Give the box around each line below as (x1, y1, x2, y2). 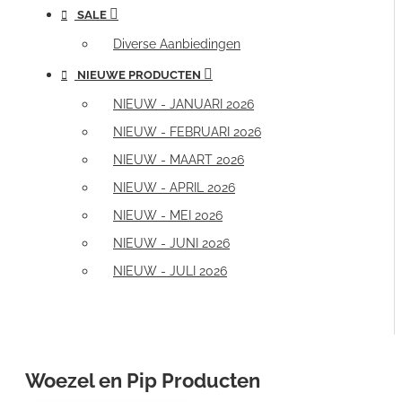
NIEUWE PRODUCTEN (77, 68, 201, 82)
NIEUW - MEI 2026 (113, 208, 223, 223)
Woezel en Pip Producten (25, 368, 260, 392)
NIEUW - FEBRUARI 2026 (113, 125, 261, 139)
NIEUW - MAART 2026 (113, 153, 244, 167)
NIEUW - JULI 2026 (113, 264, 227, 278)
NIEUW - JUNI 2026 (113, 236, 230, 250)
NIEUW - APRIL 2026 (113, 180, 235, 195)
